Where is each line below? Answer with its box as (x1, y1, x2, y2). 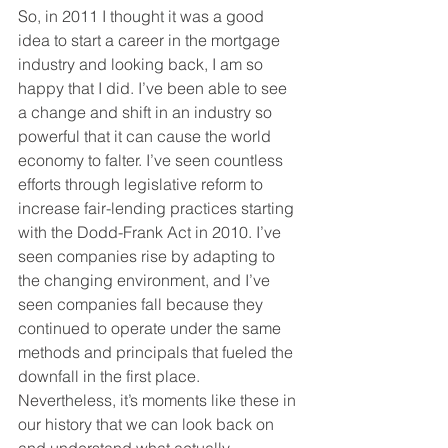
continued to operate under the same (18, 318, 285, 339)
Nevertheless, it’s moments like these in (18, 390, 300, 411)
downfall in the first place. (18, 366, 204, 387)
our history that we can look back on (18, 414, 278, 435)
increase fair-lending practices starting (18, 198, 298, 219)
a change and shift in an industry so (18, 102, 276, 123)
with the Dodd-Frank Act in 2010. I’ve (18, 222, 285, 243)
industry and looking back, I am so (18, 54, 267, 75)
